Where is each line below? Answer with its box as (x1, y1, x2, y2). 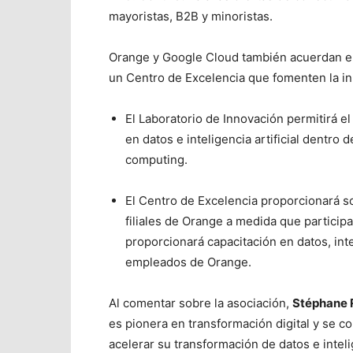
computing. (125, 152, 188, 167)
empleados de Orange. (125, 255, 251, 269)
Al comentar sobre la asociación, (109, 295, 292, 310)
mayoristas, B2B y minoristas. (109, 9, 273, 24)
